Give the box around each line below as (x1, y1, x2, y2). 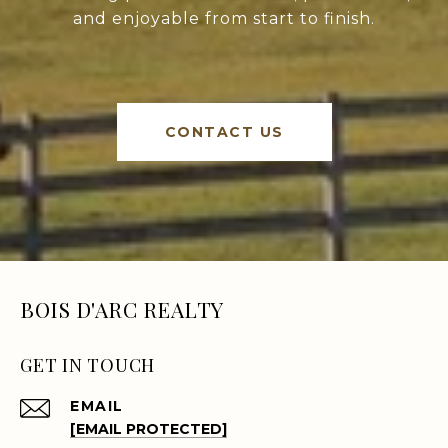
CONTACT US (164, 123, 284, 141)
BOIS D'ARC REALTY (20, 295, 224, 323)
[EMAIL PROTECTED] (70, 420, 227, 438)
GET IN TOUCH (20, 353, 155, 377)
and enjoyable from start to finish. (73, 9, 375, 28)
